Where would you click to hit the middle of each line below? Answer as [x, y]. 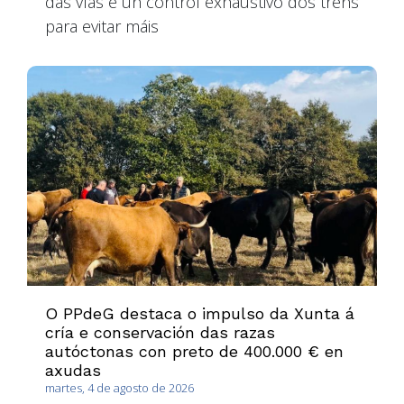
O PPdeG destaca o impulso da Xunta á [200, 314]
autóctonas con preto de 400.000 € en [194, 352]
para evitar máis [102, 26]
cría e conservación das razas [160, 333]
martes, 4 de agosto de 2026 [119, 388]
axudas [73, 371]
